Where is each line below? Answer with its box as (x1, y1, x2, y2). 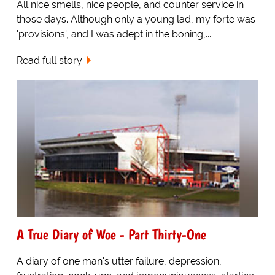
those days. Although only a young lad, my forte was (16, 14, 255, 26)
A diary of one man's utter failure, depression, (16, 255, 222, 267)
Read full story (16, 55, 82, 67)
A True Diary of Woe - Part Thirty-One (16, 225, 206, 243)
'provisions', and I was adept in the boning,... (16, 28, 211, 41)
